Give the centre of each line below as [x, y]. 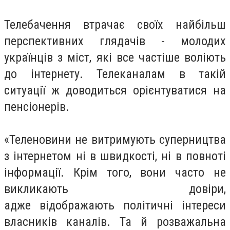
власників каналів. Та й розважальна [115, 222]
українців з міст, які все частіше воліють [115, 57]
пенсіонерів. [37, 107]
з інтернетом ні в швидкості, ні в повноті [115, 156]
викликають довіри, [115, 189]
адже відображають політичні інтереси [115, 205]
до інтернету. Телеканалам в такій [115, 74]
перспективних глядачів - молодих [115, 41]
